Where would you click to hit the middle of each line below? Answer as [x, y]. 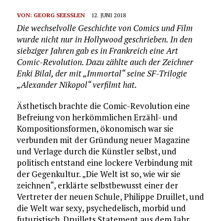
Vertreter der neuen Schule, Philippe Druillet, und [110, 196]
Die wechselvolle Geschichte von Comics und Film [105, 28]
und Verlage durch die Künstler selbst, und [96, 151]
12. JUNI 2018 [108, 15]
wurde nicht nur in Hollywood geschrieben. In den [104, 39]
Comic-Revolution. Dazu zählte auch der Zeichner [105, 62]
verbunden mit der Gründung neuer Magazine [103, 140]
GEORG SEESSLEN [57, 15]
